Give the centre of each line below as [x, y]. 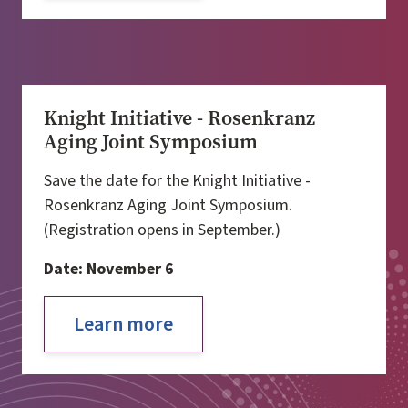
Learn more [123, 325]
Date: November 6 [109, 270]
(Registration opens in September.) [162, 230]
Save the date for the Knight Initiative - [177, 181]
